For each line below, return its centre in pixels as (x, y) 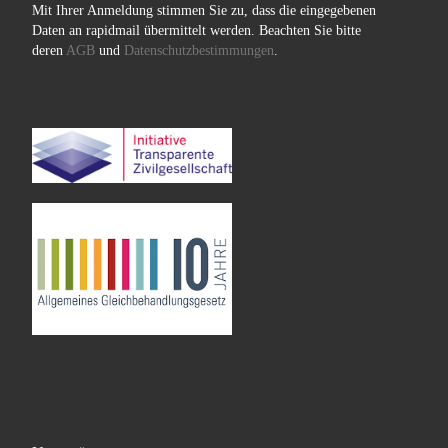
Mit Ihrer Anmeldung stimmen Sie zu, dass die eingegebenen (203, 10)
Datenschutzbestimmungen (198, 50)
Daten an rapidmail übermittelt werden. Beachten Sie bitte (196, 30)
